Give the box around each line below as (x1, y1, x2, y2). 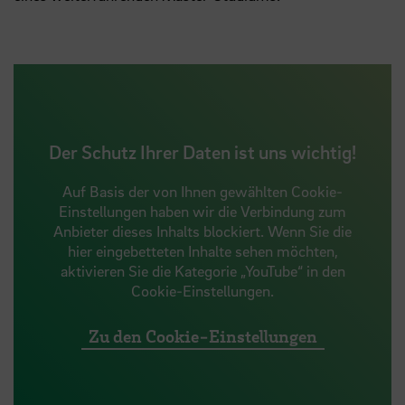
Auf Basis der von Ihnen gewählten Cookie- (62, 181, 343, 201)
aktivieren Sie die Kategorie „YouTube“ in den (60, 260, 345, 280)
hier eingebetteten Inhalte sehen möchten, (67, 240, 338, 260)
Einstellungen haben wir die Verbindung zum (59, 201, 346, 221)
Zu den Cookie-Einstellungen (88, 325, 317, 347)
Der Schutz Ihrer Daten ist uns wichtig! (49, 139, 356, 164)
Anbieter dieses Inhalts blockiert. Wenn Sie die (53, 221, 352, 240)
